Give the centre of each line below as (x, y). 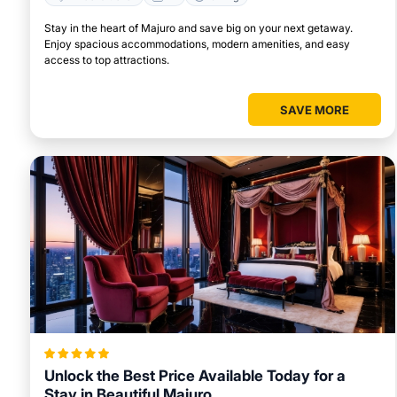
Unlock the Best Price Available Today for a (195, 376)
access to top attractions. (107, 60)
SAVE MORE (315, 110)
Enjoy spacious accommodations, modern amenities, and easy (197, 44)
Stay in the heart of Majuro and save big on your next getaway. (198, 28)
